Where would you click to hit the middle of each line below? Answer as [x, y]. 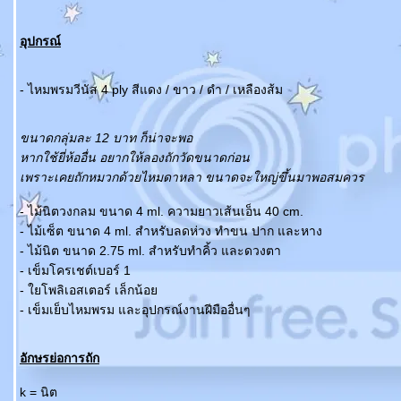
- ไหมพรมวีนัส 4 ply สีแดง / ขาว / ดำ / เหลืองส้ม [151, 90]
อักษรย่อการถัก [60, 358]
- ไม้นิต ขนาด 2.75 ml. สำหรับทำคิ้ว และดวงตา [150, 251]
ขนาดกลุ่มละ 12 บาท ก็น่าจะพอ [106, 138]
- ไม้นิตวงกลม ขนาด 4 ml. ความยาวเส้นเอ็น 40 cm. [162, 211]
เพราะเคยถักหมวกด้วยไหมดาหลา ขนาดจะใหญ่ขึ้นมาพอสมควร [192, 177]
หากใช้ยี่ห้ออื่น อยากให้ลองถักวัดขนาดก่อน [135, 158]
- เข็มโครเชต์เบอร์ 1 [75, 270]
